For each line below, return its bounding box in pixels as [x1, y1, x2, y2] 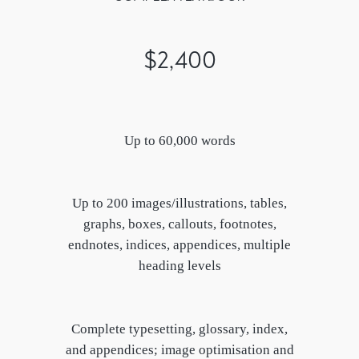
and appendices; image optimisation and [65, 341, 294, 357]
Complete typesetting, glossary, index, [71, 321, 288, 337]
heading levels [138, 258, 221, 274]
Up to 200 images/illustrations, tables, [72, 196, 287, 212]
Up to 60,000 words [123, 132, 236, 148]
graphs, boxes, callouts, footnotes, [83, 216, 276, 232]
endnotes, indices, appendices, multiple [68, 237, 291, 253]
